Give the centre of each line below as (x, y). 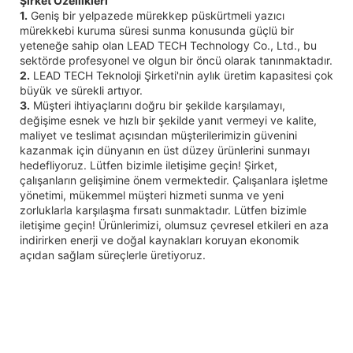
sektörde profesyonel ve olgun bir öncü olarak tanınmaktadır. (176, 60)
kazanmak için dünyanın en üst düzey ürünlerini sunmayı (165, 150)
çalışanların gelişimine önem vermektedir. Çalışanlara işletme (174, 180)
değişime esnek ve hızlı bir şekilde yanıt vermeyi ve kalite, (168, 120)
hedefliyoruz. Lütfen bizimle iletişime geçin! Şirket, (149, 165)
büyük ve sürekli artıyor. (81, 90)
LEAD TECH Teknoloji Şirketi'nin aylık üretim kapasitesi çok (182, 75)
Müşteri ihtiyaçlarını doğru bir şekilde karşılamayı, (158, 105)
